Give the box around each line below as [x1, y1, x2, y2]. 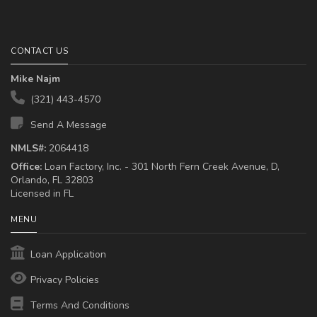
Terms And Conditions [28, 299, 129, 312]
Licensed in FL [11, 187, 74, 200]
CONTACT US [11, 45, 68, 57]
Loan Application [28, 248, 106, 261]
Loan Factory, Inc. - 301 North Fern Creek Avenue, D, [42, 160, 279, 173]
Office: [11, 160, 42, 173]
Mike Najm [11, 72, 60, 86]
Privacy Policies [28, 273, 99, 287]
